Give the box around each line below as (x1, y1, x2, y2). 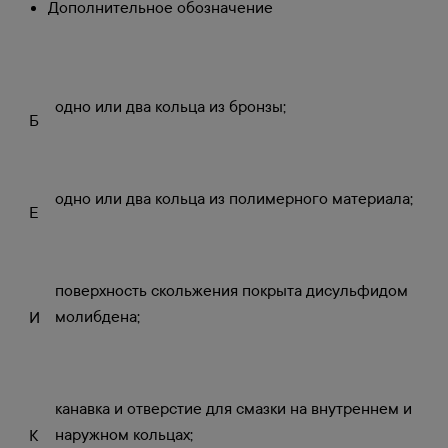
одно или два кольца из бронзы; (55, 96, 286, 116)
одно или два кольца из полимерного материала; (55, 188, 413, 208)
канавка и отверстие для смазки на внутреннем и (55, 398, 412, 418)
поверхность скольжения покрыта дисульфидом (55, 280, 408, 300)
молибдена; (55, 306, 140, 326)
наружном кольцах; (55, 424, 193, 444)
